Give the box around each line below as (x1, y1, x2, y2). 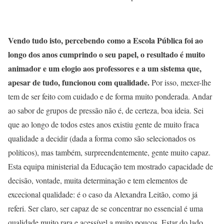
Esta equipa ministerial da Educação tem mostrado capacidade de (8, 161, 213, 172)
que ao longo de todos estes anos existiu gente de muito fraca (8, 119, 199, 130)
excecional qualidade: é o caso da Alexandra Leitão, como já (8, 189, 197, 200)
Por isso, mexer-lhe (149, 77, 211, 88)
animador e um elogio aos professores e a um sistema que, (8, 62, 201, 74)
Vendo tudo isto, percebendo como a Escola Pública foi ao (8, 34, 203, 46)
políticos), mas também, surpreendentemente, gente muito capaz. (8, 147, 210, 158)
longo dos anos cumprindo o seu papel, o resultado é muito (8, 48, 205, 60)
